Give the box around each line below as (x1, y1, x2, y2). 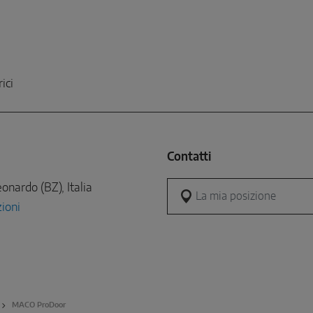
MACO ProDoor (12, 301, 66, 310)
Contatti (167, 151, 211, 163)
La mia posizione (167, 182, 252, 194)
